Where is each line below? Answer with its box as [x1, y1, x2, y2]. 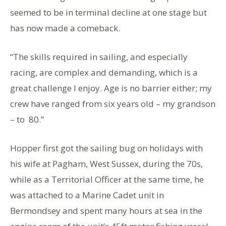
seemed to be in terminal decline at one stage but [10, 7, 207, 19]
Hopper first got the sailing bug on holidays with [10, 142, 203, 154]
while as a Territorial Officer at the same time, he [10, 174, 204, 186]
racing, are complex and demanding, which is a [10, 67, 198, 79]
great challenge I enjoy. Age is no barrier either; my [10, 82, 212, 94]
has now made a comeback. [10, 22, 120, 34]
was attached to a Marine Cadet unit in [10, 189, 164, 201]
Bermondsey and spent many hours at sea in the [10, 205, 202, 217]
